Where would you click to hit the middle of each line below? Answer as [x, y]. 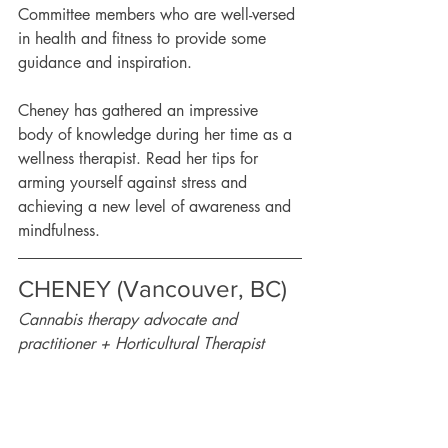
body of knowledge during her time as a [157, 134]
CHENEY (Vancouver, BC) [155, 288]
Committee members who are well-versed [159, 14]
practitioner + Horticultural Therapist [143, 343]
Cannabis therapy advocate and [130, 319]
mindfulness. [66, 230]
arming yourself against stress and [135, 182]
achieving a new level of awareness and [157, 206]
